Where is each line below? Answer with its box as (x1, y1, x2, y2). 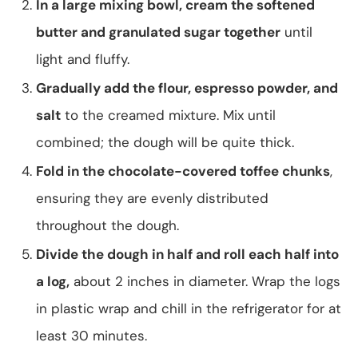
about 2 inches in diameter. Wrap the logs (70, 272, 340, 290)
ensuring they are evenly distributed (36, 189, 268, 207)
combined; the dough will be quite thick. (36, 133, 294, 151)
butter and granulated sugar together (36, 22, 280, 41)
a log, (36, 272, 70, 290)
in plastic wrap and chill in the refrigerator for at (36, 299, 341, 317)
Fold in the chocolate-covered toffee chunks (36, 161, 330, 180)
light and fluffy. (36, 50, 129, 68)
